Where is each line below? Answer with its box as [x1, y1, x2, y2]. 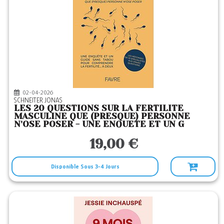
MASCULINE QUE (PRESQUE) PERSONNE [14, 111, 190, 121]
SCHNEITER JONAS [14, 96, 66, 104]
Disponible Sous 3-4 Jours [50, 163, 119, 170]
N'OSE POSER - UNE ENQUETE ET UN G [14, 119, 184, 129]
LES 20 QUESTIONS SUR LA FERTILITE [14, 103, 184, 113]
